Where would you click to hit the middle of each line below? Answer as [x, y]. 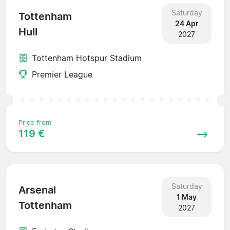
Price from [35, 122]
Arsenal [37, 190]
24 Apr [187, 23]
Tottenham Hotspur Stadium [87, 58]
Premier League [62, 74]
